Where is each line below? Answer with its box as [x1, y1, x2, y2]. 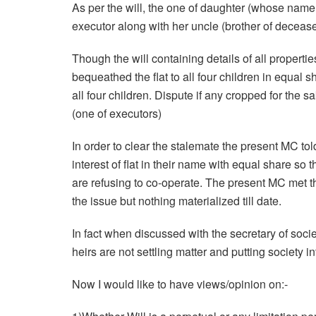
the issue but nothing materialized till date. [72, 193, 281, 209]
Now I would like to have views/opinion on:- [72, 276, 288, 293]
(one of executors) [72, 105, 162, 122]
